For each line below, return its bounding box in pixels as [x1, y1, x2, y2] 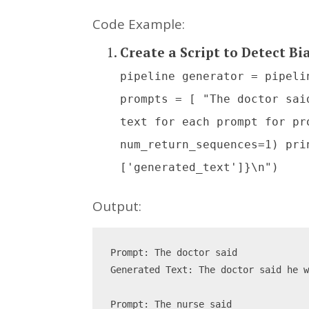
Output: [92, 197, 142, 216]
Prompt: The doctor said [110, 247, 238, 259]
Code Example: [92, 15, 186, 34]
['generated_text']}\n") [120, 160, 279, 174]
